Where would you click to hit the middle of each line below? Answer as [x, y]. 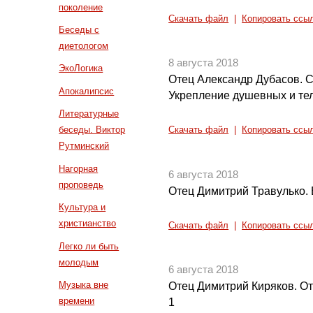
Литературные [89, 114]
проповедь [81, 184]
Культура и [82, 208]
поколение [81, 7]
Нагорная [79, 168]
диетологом [84, 46]
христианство [88, 224]
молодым [79, 262]
